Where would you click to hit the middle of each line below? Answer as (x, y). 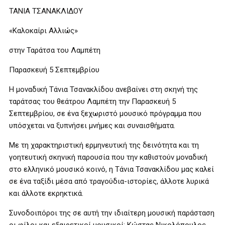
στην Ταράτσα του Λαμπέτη (55, 50)
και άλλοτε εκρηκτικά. (46, 193)
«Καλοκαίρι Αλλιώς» (43, 31)
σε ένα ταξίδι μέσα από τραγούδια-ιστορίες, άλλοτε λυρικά (109, 181)
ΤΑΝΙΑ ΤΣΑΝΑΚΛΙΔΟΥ (46, 11)
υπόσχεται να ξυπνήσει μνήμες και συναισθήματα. (92, 126)
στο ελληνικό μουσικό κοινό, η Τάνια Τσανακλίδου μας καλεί (111, 169)
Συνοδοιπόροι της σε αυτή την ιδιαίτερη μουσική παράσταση (112, 213)
